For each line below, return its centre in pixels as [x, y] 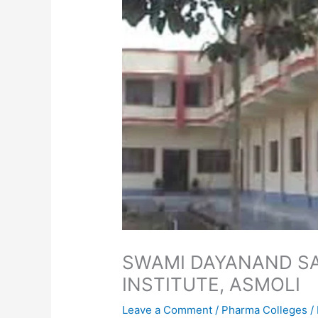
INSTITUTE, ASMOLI [212, 284]
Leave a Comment [168, 309]
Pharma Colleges [265, 309]
